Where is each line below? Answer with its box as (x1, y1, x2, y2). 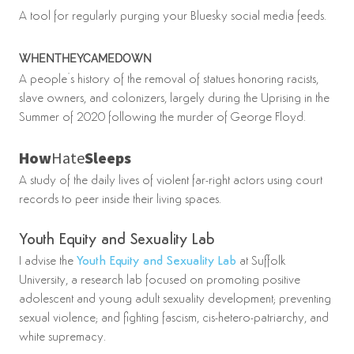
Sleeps (85, 148, 131, 168)
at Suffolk (236, 255, 286, 269)
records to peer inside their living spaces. (19, 194, 221, 207)
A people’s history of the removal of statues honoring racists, (19, 73, 318, 87)
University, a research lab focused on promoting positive (19, 274, 300, 288)
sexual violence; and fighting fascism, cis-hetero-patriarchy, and (19, 312, 329, 326)
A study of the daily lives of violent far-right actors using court (19, 175, 322, 188)
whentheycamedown (19, 47, 152, 67)
